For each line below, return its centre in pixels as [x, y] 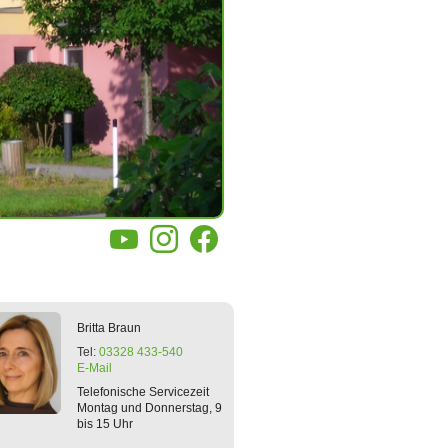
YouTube [147, 246]
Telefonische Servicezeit [142, 392]
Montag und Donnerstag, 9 [149, 408]
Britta [90, 328]
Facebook [229, 246]
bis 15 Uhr [104, 424]
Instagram [189, 246]
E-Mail [94, 368]
